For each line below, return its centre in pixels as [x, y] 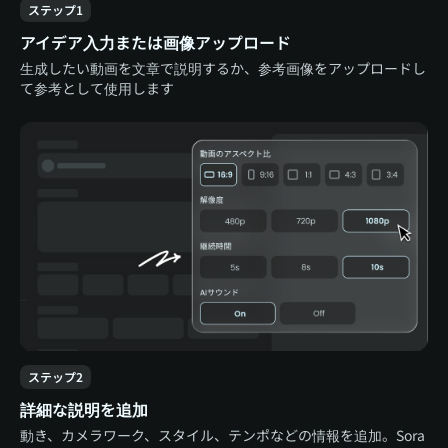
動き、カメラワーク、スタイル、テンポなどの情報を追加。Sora [222, 435]
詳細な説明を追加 [84, 409]
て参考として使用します [97, 87]
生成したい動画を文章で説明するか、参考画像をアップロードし [223, 67]
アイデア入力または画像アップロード [155, 41]
